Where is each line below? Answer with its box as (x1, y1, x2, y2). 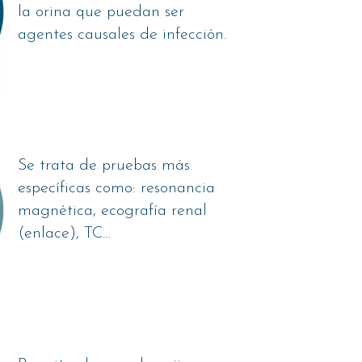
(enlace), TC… (18, 225, 112, 242)
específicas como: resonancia (18, 180, 216, 197)
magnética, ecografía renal (18, 203, 208, 220)
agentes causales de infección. (18, 26, 227, 43)
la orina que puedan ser (18, 3, 185, 20)
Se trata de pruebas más (18, 158, 191, 175)
